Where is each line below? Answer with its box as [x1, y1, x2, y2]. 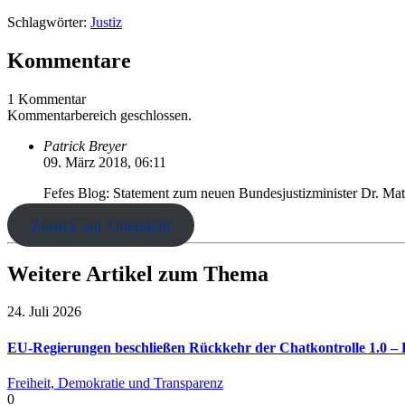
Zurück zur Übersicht [30, 215, 171, 234]
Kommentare [7, 48, 131, 72]
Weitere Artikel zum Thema [7, 261, 268, 286]
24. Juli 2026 [7, 304, 81, 320]
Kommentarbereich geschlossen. [7, 107, 192, 123]
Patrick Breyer [43, 137, 127, 154]
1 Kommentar [7, 90, 86, 107]
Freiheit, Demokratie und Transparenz [7, 374, 223, 391]
